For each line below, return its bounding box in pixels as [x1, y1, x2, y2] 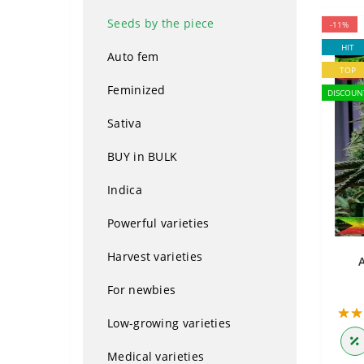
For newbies [107, 282, 176, 297]
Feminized [107, 82, 166, 97]
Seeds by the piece [107, 15, 214, 31]
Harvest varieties [107, 249, 203, 264]
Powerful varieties [107, 215, 210, 231]
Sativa [107, 115, 141, 131]
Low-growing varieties [107, 315, 232, 331]
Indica [107, 182, 142, 197]
